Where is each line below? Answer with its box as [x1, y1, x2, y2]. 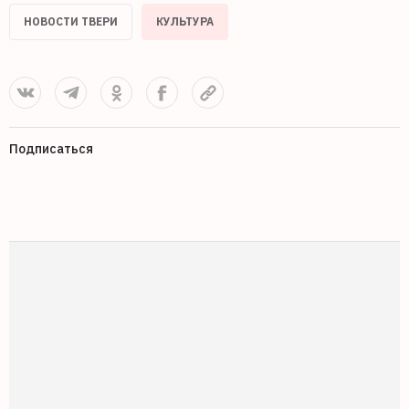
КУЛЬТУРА [156, 15, 214, 29]
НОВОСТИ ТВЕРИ [24, 15, 118, 29]
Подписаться [9, 141, 93, 158]
